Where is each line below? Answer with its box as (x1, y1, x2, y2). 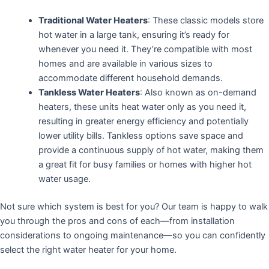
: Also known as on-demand (139, 86, 256, 98)
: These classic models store (147, 14, 264, 26)
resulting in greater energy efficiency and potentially (38, 115, 249, 127)
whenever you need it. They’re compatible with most (38, 43, 252, 55)
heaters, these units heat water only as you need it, (38, 101, 246, 112)
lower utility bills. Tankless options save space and (38, 130, 243, 141)
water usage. (38, 173, 91, 184)
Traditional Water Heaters (38, 14, 148, 26)
